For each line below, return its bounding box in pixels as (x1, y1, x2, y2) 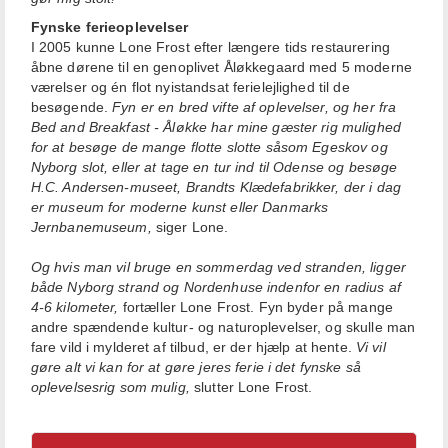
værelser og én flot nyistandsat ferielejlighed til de (30, 79, 350, 96)
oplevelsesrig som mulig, (30, 379, 190, 396)
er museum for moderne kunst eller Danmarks (30, 199, 329, 216)
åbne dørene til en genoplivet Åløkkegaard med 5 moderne (30, 59, 412, 76)
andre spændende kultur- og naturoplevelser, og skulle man (30, 319, 416, 336)
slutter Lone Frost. (189, 379, 313, 396)
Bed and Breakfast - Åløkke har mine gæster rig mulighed (30, 119, 401, 136)
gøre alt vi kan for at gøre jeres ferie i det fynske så (30, 359, 361, 376)
